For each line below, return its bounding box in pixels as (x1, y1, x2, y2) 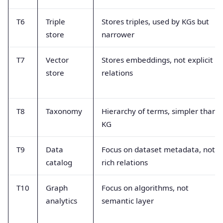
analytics (46, 195, 77, 206)
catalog (46, 157, 72, 167)
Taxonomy (46, 106, 82, 116)
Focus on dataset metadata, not (102, 144, 215, 154)
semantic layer (102, 195, 154, 206)
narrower (102, 29, 134, 39)
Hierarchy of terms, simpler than (102, 106, 217, 116)
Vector (46, 54, 69, 65)
